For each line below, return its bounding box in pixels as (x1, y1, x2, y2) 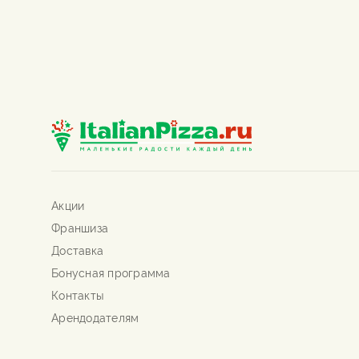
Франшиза (51, 219, 108, 235)
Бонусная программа (51, 264, 171, 280)
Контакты (51, 286, 103, 302)
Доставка (51, 241, 103, 257)
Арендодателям (51, 309, 139, 325)
